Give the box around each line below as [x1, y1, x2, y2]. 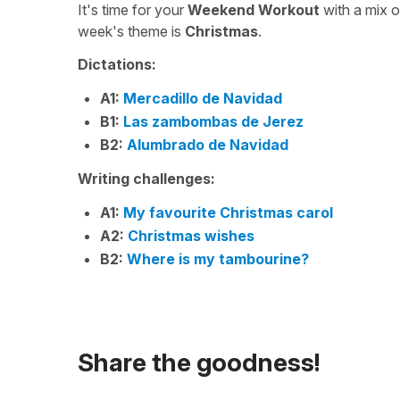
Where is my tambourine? [127, 250, 309, 268]
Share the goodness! [78, 347, 321, 379]
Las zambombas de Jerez [123, 112, 304, 130]
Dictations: [78, 55, 156, 73]
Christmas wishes [128, 227, 254, 245]
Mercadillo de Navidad [123, 89, 282, 107]
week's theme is [78, 22, 185, 40]
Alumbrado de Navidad [127, 136, 288, 154]
